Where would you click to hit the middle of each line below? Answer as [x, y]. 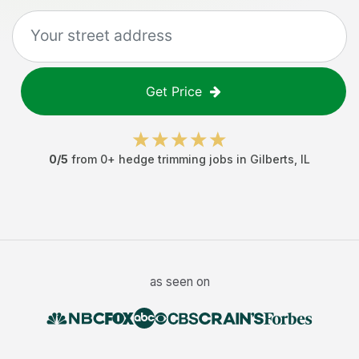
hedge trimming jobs [176, 159]
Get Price [174, 91]
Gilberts [272, 159]
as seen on [179, 282]
